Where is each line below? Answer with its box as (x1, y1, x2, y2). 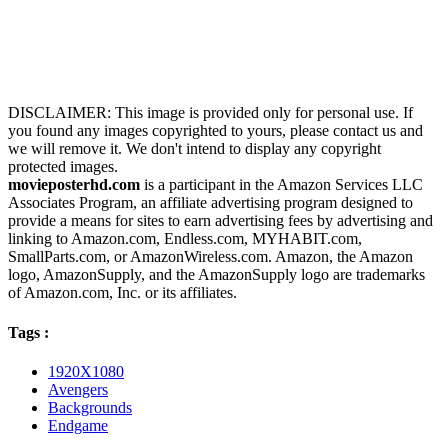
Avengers (48, 380, 108, 398)
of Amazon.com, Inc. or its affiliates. (8, 284, 237, 302)
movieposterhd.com (8, 176, 140, 194)
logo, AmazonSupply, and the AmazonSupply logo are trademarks (8, 266, 425, 284)
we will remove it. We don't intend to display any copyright (8, 140, 381, 158)
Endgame (48, 416, 108, 434)
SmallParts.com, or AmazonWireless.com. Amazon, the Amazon (8, 248, 413, 266)
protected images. (8, 158, 118, 176)
